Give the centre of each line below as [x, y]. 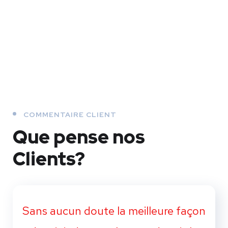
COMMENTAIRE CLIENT [70, 114]
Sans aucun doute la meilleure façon [114, 211]
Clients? [49, 159]
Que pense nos [79, 137]
